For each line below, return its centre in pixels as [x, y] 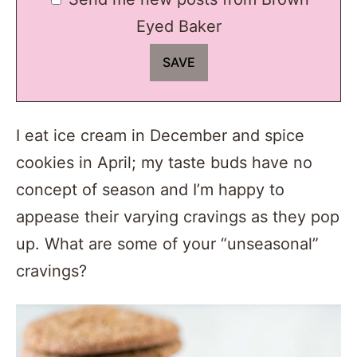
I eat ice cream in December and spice [160, 135]
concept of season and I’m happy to [150, 189]
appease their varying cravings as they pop [178, 216]
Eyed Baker [178, 27]
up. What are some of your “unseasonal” [167, 243]
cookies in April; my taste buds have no [164, 162]
